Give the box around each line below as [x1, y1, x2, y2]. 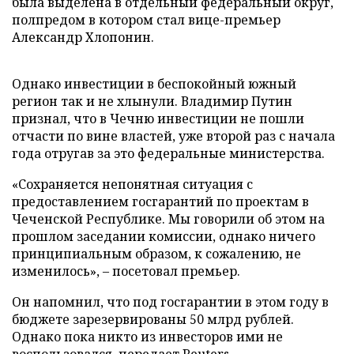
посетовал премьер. [109, 262, 240, 280]
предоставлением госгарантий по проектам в [12, 193, 309, 210]
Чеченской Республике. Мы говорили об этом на [12, 210, 325, 228]
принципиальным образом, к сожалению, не [12, 245, 301, 262]
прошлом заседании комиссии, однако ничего [12, 228, 315, 245]
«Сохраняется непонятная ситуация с [12, 175, 253, 193]
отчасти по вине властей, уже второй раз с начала [12, 127, 335, 145]
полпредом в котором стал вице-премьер [12, 11, 281, 28]
